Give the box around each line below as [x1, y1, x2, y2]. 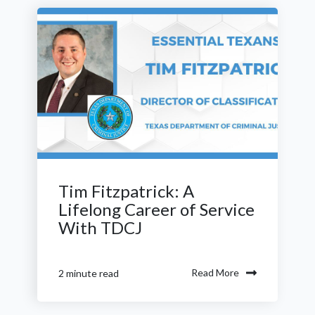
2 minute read [58, 266, 119, 279]
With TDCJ [58, 217, 142, 238]
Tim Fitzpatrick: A [58, 181, 194, 202]
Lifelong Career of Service [58, 199, 255, 220]
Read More [191, 266, 239, 278]
